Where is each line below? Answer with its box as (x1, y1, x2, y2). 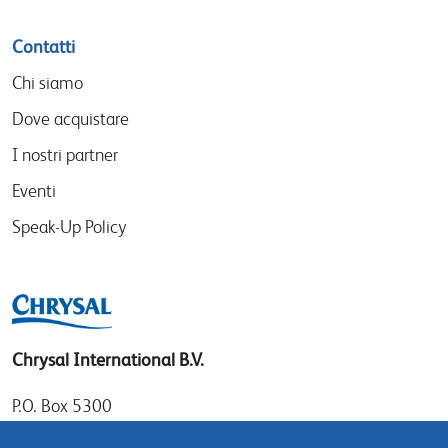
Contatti (12, 36, 75, 58)
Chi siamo (12, 72, 83, 94)
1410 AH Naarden (12, 424, 145, 446)
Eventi (12, 180, 56, 202)
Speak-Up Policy (12, 216, 126, 238)
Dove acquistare (12, 108, 129, 130)
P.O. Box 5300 (12, 394, 112, 416)
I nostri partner (12, 144, 118, 166)
